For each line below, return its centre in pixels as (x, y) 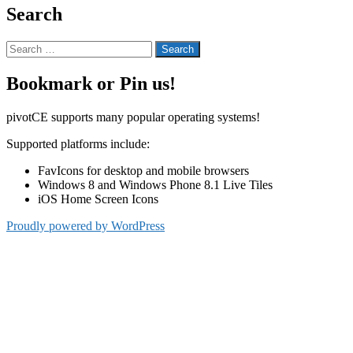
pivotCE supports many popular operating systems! (133, 117)
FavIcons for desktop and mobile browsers (143, 170)
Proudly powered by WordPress (85, 225)
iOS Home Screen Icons (98, 199)
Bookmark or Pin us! (91, 83)
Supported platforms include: (78, 143)
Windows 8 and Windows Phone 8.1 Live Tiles (155, 184)
